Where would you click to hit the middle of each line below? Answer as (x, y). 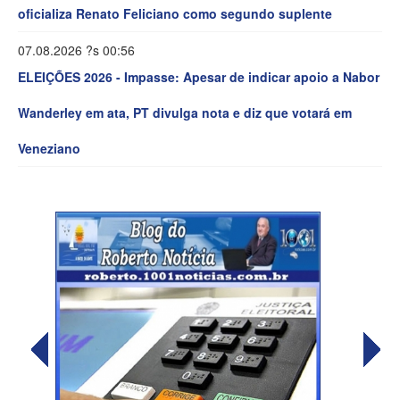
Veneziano (49, 149)
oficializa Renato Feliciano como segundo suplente (175, 14)
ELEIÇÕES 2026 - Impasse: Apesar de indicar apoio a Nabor (199, 77)
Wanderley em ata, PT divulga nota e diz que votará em (185, 113)
